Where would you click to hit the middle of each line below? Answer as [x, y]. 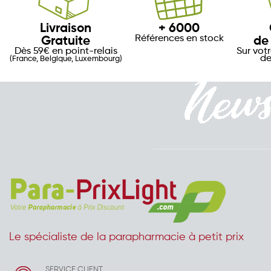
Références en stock [179, 39]
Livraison [66, 29]
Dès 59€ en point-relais [66, 52]
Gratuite [66, 42]
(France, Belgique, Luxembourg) [66, 59]
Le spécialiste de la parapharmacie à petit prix [126, 237]
